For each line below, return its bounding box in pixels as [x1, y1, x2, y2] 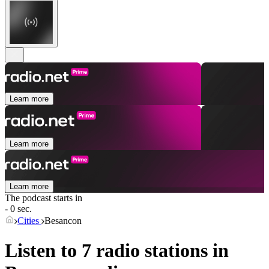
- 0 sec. [5, 204, 32, 214]
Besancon [44, 216, 82, 226]
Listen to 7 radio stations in [5, 239, 229, 261]
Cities [17, 216, 41, 226]
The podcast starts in [5, 193, 82, 204]
